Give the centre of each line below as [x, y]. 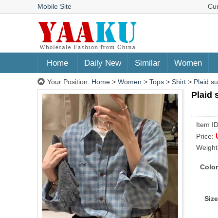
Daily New [102, 63]
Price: [206, 136]
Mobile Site [54, 6]
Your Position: [69, 82]
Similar [147, 63]
